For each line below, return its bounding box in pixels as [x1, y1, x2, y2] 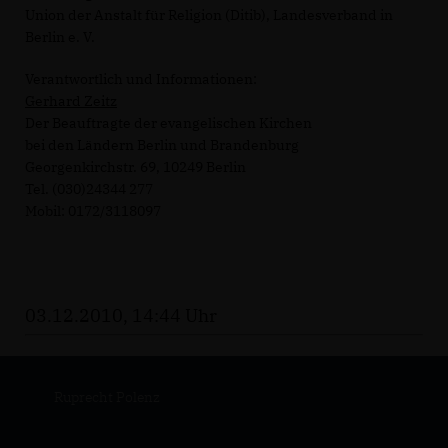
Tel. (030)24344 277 [25, 180, 153, 198]
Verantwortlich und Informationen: [25, 70, 257, 88]
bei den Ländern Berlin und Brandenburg [25, 136, 299, 154]
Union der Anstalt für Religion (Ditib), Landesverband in [25, 6, 393, 24]
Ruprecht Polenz [53, 388, 160, 406]
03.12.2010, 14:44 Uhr [25, 304, 217, 327]
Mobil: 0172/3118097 [25, 202, 161, 220]
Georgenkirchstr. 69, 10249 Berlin [25, 158, 246, 176]
